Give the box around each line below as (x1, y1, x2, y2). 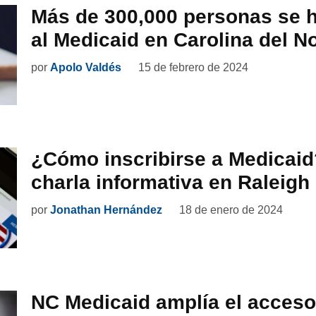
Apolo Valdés (50, 61, 121, 73)
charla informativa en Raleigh (31, 171, 310, 194)
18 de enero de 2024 (179, 204, 283, 217)
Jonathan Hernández (50, 204, 162, 217)
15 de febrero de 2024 (138, 61, 248, 73)
